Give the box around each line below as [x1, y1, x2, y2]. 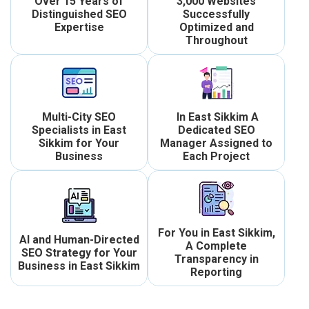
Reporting [190, 266, 242, 279]
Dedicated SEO [177, 123, 255, 137]
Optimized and [179, 21, 254, 34]
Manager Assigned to [160, 137, 272, 150]
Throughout [185, 34, 248, 48]
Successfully [183, 8, 250, 21]
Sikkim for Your [39, 137, 119, 150]
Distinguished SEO [31, 8, 127, 21]
